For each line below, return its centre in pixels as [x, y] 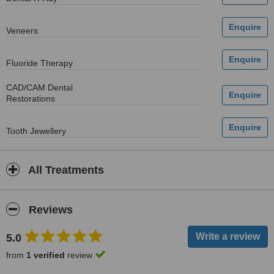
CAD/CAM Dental [39, 87]
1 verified [46, 255]
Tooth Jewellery [36, 131]
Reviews [49, 210]
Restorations [31, 98]
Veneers [22, 31]
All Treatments [65, 170]
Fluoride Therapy [39, 63]
